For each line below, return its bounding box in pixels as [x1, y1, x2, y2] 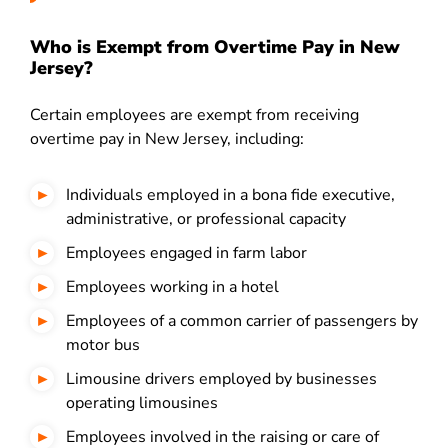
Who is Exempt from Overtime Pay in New [30, 35, 400, 59]
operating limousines [66, 392, 218, 414]
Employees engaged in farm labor [66, 242, 307, 264]
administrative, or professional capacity [66, 208, 346, 230]
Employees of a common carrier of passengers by [66, 310, 418, 332]
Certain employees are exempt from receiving [30, 104, 359, 126]
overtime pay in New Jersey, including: [30, 128, 304, 150]
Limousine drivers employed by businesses [66, 368, 377, 390]
